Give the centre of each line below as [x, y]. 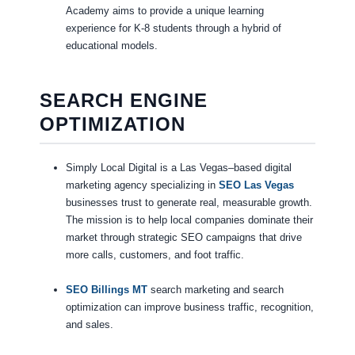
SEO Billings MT [106, 290]
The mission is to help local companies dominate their [189, 220]
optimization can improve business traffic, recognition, [189, 307]
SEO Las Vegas [256, 185]
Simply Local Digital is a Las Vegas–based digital [178, 168]
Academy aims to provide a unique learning [164, 11]
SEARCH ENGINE [123, 101]
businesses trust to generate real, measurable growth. [189, 203]
